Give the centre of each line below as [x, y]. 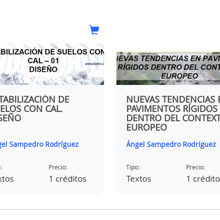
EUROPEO [146, 127]
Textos [138, 179]
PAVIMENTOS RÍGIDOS [172, 109]
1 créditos [68, 179]
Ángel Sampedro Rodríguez [171, 144]
